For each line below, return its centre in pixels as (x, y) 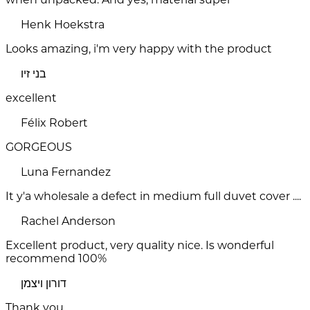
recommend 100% (56, 259)
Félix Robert (54, 123)
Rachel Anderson (68, 221)
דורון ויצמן (44, 284)
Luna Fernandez (66, 172)
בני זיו (34, 74)
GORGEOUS (39, 147)
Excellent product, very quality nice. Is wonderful (140, 246)
